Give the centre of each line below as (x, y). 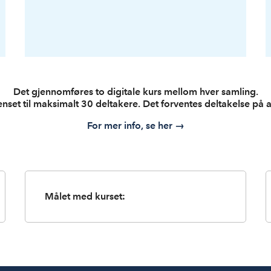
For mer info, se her (131, 125)
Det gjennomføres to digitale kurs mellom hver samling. (135, 91)
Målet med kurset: (85, 196)
